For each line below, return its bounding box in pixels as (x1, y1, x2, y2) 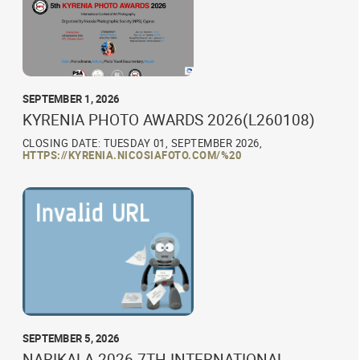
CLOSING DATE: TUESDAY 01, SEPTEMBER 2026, (22, 136, 263, 151)
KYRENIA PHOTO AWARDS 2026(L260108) (22, 109, 315, 131)
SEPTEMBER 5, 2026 (22, 331, 120, 346)
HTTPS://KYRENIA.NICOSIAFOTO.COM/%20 (22, 148, 242, 163)
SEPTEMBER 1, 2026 (22, 92, 120, 107)
